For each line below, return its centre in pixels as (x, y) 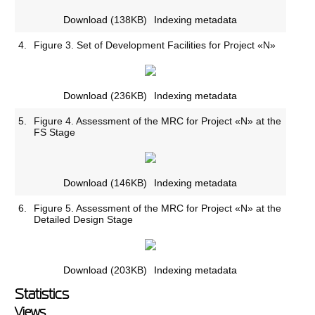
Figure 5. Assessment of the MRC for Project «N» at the (158, 208)
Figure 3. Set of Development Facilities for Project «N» (155, 45)
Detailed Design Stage (84, 219)
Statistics (42, 294)
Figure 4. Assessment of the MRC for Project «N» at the (158, 121)
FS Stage (55, 132)
